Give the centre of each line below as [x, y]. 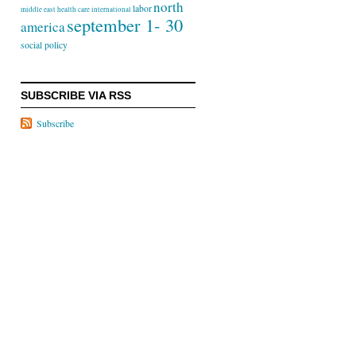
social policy [44, 45]
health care [74, 10]
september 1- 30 [125, 25]
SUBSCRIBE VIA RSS [76, 95]
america [43, 27]
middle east [38, 10]
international [111, 10]
